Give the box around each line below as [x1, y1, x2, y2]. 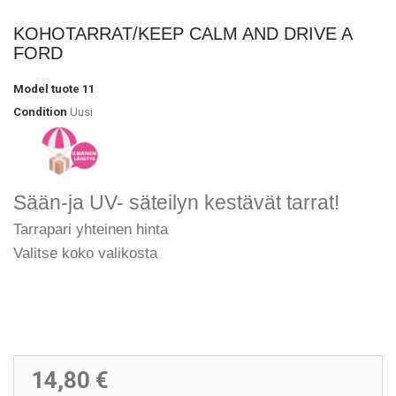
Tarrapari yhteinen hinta [13, 220, 168, 238]
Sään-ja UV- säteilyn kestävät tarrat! [13, 190, 339, 214]
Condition [13, 104, 67, 118]
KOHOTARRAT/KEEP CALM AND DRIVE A [13, 23, 352, 43]
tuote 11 [51, 81, 95, 95]
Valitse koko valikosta [13, 244, 157, 262]
